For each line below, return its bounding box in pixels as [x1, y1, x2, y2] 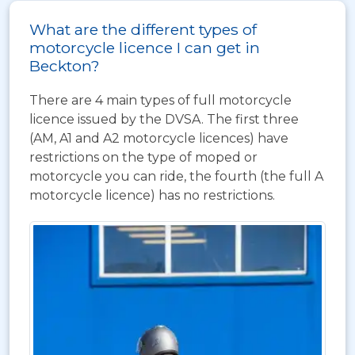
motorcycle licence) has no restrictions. [29, 188, 275, 203]
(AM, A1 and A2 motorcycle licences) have [29, 131, 288, 146]
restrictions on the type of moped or [29, 150, 258, 165]
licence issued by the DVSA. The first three [29, 112, 299, 127]
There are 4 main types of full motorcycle [29, 93, 292, 108]
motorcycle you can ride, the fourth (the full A [29, 169, 323, 184]
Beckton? [29, 56, 100, 75]
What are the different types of [29, 20, 257, 39]
